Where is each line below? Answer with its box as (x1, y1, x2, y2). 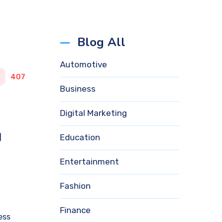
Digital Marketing (60, 108, 127, 118)
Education (60, 132, 100, 142)
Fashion (60, 181, 91, 191)
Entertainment (60, 157, 119, 166)
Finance (60, 205, 91, 215)
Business (60, 84, 96, 94)
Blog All (77, 34, 125, 50)
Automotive (60, 59, 107, 69)
